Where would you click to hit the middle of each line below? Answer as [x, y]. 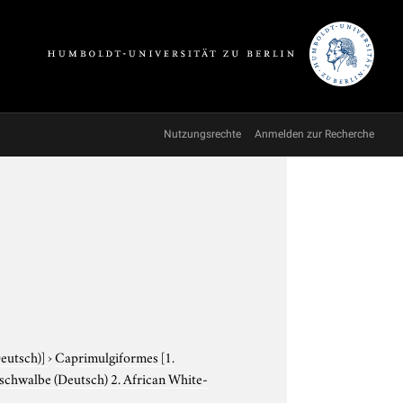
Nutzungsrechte [202, 134]
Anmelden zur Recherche [314, 134]
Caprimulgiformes [108, 356]
